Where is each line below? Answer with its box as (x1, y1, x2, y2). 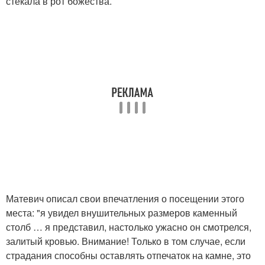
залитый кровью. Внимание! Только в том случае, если (6, 234, 245, 248)
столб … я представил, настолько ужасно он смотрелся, (6, 220, 251, 234)
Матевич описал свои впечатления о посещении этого (6, 192, 244, 206)
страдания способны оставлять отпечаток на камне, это (6, 248, 251, 263)
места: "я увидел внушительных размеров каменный (6, 206, 237, 220)
